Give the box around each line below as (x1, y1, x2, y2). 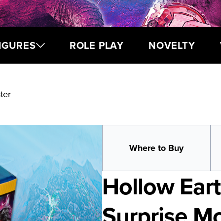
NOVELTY (148, 38, 195, 52)
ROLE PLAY (69, 38, 124, 52)
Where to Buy (129, 142, 184, 154)
